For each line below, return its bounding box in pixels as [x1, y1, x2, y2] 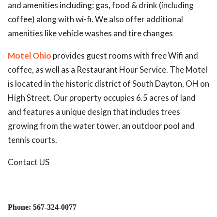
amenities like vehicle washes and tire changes [8, 28, 173, 38]
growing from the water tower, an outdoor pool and [8, 121, 195, 131]
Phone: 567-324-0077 [8, 203, 77, 211]
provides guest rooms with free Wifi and [51, 50, 198, 61]
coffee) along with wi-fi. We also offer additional [8, 14, 183, 24]
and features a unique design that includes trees [8, 107, 180, 117]
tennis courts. [8, 135, 57, 145]
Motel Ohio [8, 50, 51, 61]
